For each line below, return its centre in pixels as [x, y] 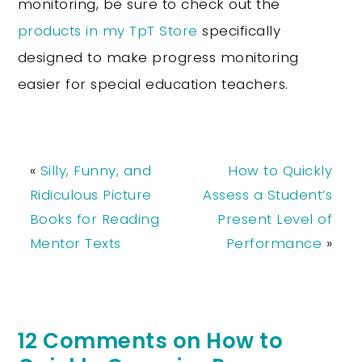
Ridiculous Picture [90, 194]
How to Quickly [280, 170]
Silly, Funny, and [96, 170]
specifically [239, 30]
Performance [274, 243]
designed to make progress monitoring [158, 57]
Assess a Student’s [268, 194]
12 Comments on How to [150, 341]
